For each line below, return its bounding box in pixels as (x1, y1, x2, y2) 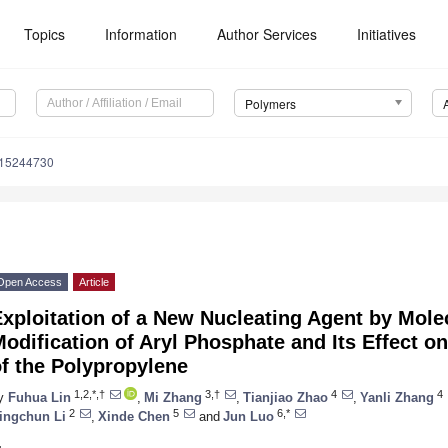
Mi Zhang (144, 389, 202, 405)
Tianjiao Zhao (243, 389, 328, 405)
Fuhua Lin (8, 389, 71, 405)
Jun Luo (223, 408, 274, 424)
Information (105, 24, 178, 44)
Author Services (217, 24, 318, 44)
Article (79, 276, 109, 289)
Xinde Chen (98, 408, 170, 424)
